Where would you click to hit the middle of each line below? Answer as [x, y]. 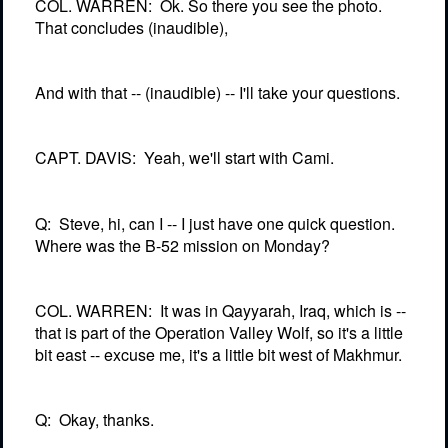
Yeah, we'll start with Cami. [239, 158]
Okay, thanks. [106, 420]
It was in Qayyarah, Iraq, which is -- [283, 310]
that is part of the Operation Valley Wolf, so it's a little [219, 332]
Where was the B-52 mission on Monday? [182, 245]
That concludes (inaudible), [131, 27]
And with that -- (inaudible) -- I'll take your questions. [217, 92]
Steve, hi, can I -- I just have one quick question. [227, 223]
